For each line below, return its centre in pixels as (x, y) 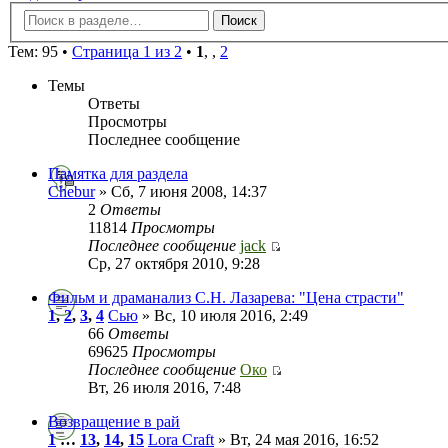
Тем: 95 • (40, 51)
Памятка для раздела (118, 173)
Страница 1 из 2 (127, 51)
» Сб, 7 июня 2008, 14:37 (181, 191)
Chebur (71, 191)
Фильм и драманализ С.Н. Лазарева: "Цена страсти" (226, 297)
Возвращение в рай (114, 421)
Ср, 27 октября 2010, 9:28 (174, 263)
